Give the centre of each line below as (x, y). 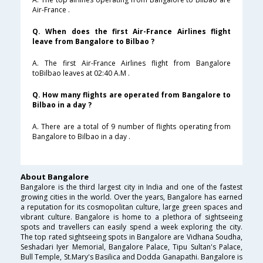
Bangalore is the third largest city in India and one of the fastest (131, 187)
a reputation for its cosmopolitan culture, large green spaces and (131, 207)
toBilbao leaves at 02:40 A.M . (81, 73)
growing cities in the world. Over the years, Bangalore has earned (131, 197)
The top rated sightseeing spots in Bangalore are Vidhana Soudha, (131, 237)
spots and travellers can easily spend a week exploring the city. (131, 227)
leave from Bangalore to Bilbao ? (93, 42)
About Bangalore (55, 177)
